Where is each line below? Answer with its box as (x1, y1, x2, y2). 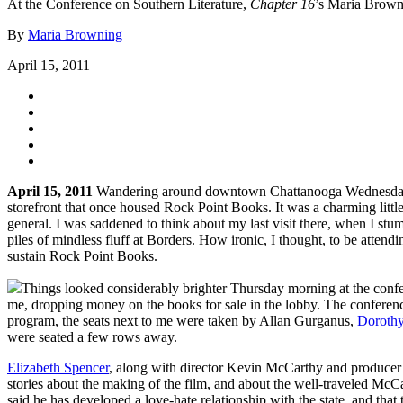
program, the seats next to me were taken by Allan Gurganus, (7, 312, 357, 328)
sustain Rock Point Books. (7, 247, 157, 264)
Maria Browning (28, 26, 122, 42)
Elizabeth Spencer (7, 359, 109, 375)
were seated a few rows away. (7, 328, 177, 345)
